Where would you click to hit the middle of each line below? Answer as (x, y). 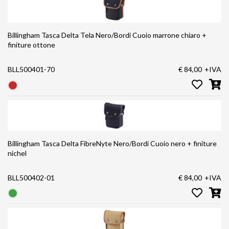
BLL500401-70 (31, 70)
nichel (17, 153)
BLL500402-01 (31, 177)
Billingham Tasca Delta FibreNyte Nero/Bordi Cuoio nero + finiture (112, 143)
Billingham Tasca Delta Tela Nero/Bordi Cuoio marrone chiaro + (107, 35)
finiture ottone (31, 45)
